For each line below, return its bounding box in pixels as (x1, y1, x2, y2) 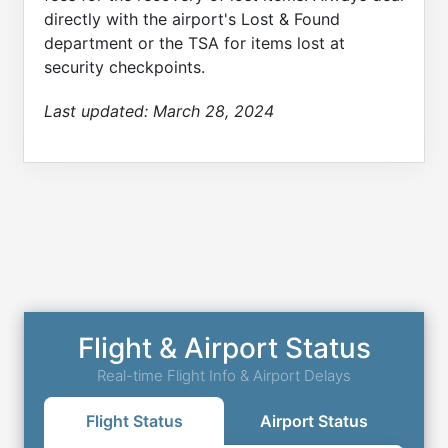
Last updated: (44, 100, 153, 121)
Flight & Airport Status (77, 330, 371, 365)
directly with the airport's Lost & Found (44, 9, 340, 30)
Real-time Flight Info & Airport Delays (97, 365, 351, 385)
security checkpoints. (44, 57, 205, 78)
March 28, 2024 (153, 100, 274, 121)
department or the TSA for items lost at (44, 33, 345, 54)
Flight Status (85, 410, 183, 431)
